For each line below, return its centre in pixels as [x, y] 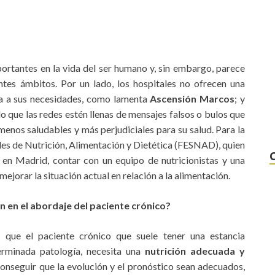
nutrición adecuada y [195, 251]
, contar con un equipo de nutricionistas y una [146, 160]
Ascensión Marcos [192, 99]
